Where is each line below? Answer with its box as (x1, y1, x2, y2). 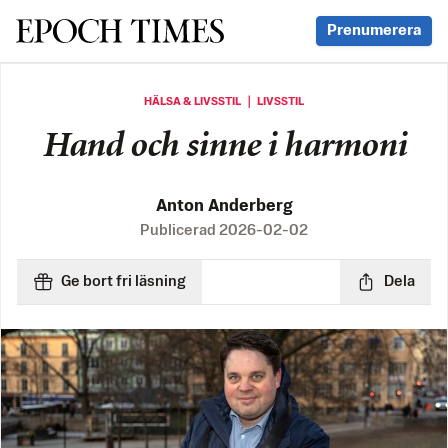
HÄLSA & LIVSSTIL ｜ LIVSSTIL (144, 96, 304, 108)
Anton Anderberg (155, 198, 293, 215)
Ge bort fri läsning (61, 274, 186, 289)
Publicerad (140, 223, 219, 238)
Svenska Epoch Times (15, 18, 222, 42)
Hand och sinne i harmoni (41, 130, 407, 165)
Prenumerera (327, 23, 421, 38)
